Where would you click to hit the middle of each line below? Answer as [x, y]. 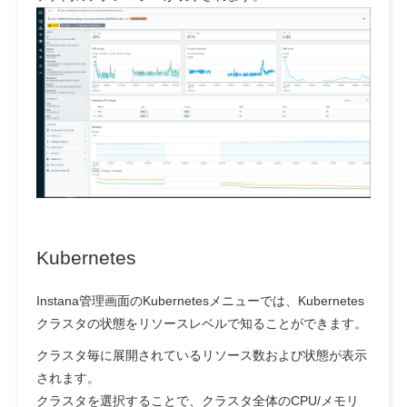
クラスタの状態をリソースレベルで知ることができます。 [202, 324]
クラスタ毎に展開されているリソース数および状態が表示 [202, 356]
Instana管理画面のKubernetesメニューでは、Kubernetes [200, 301]
